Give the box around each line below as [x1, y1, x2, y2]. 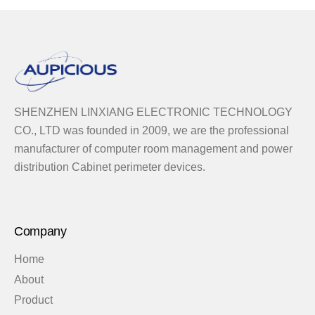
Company [14, 224, 67, 238]
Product [14, 293, 53, 306]
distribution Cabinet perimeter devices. [14, 160, 205, 173]
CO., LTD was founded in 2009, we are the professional [14, 124, 289, 136]
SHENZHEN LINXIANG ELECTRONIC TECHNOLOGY [14, 105, 292, 118]
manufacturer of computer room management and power [14, 142, 292, 155]
